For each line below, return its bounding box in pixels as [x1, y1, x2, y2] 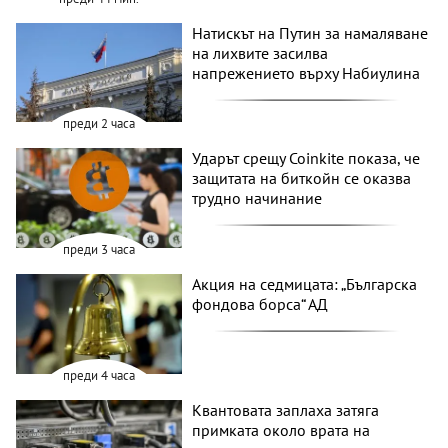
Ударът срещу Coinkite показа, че [192, 148, 421, 169]
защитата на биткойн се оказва [192, 168, 412, 189]
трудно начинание [192, 188, 323, 209]
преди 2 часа [63, 115, 136, 133]
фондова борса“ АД [192, 294, 329, 315]
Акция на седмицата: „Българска [192, 274, 418, 295]
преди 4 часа [63, 366, 136, 384]
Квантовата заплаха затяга [192, 399, 380, 420]
